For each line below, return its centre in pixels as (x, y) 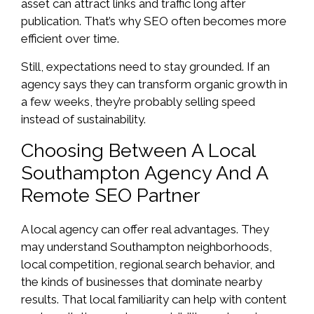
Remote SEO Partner (110, 195)
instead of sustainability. (83, 120)
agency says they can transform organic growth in (154, 84)
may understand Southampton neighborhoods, (146, 246)
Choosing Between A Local (138, 150)
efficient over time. (70, 38)
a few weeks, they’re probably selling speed (138, 102)
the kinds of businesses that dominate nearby (142, 281)
